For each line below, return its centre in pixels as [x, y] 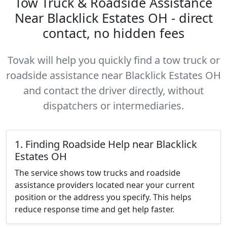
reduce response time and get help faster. [94, 209]
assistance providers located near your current [105, 185]
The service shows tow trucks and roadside [98, 173]
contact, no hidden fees [113, 33]
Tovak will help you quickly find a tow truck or [113, 60]
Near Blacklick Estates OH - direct [113, 18]
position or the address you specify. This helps [103, 197]
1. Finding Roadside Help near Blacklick [106, 144]
